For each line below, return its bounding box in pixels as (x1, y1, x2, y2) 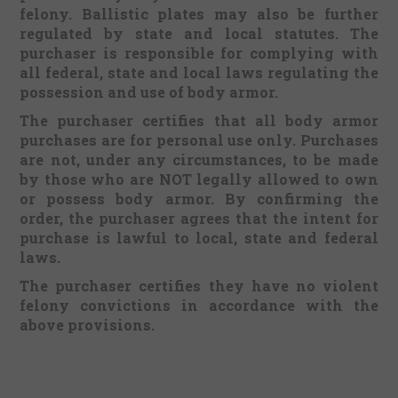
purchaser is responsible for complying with (20, 44, 378, 62)
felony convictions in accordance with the (20, 296, 378, 314)
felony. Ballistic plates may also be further (20, 4, 378, 23)
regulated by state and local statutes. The (20, 24, 378, 43)
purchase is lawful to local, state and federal (20, 228, 378, 247)
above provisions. (20, 315, 155, 334)
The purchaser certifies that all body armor (20, 111, 378, 130)
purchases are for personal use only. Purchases (20, 131, 378, 149)
